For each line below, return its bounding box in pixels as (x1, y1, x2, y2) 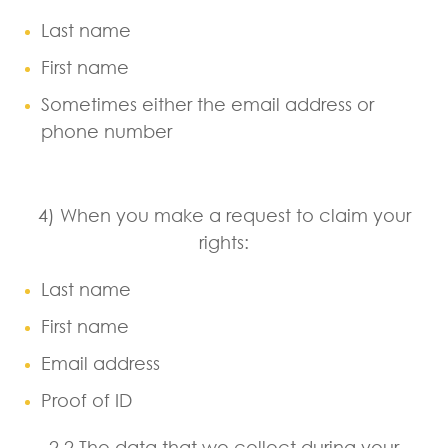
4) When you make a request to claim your (37, 203, 411, 226)
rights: (199, 230, 249, 253)
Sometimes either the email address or (41, 92, 374, 115)
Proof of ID (41, 388, 132, 411)
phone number (41, 119, 172, 142)
